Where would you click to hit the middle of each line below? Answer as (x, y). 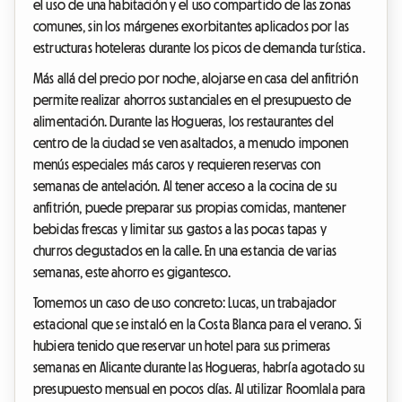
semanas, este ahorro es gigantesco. (132, 272)
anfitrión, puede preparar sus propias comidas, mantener (190, 208)
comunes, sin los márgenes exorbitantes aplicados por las (191, 26)
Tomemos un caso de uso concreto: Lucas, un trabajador (185, 303)
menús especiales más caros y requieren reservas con (177, 165)
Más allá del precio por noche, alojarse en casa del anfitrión (196, 79)
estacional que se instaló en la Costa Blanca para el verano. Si (198, 324)
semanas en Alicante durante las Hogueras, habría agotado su (199, 367)
